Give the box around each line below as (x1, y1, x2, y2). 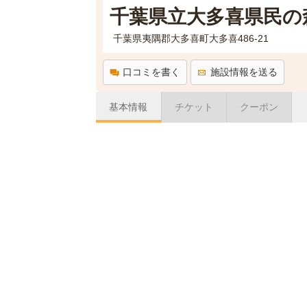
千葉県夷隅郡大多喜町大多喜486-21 (112, 33, 269, 44)
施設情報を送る (210, 66, 278, 77)
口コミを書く (122, 66, 180, 77)
